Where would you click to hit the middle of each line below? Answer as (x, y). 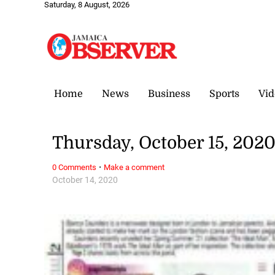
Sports (224, 94)
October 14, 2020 (85, 180)
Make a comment (134, 167)
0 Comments (75, 167)
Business (169, 94)
